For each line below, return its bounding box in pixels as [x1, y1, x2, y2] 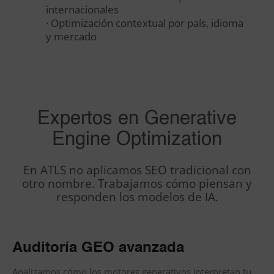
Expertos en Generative [37, 109, 237, 129]
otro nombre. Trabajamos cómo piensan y [22, 176, 252, 192]
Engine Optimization [52, 130, 222, 150]
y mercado [46, 29, 97, 44]
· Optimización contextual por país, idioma [46, 16, 243, 31]
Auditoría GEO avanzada [12, 241, 184, 256]
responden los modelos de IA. [56, 189, 218, 206]
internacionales [46, 2, 119, 17]
